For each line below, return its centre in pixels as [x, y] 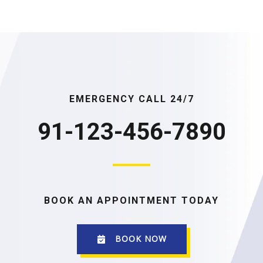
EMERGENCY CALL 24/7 [131, 99]
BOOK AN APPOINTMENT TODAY [131, 200]
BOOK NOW [141, 239]
